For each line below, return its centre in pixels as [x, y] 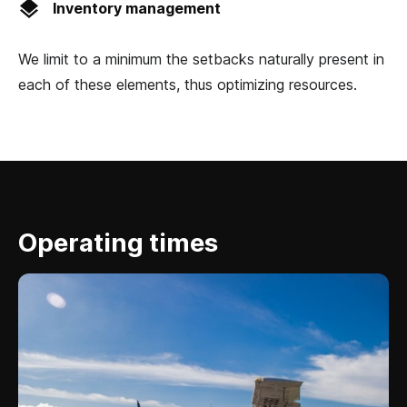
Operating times [118, 243]
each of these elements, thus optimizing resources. [188, 85]
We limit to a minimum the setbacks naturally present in [201, 60]
